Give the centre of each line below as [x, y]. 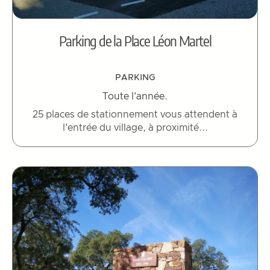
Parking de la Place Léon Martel [135, 41]
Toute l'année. [135, 97]
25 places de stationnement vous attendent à [135, 115]
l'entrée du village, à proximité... [135, 128]
